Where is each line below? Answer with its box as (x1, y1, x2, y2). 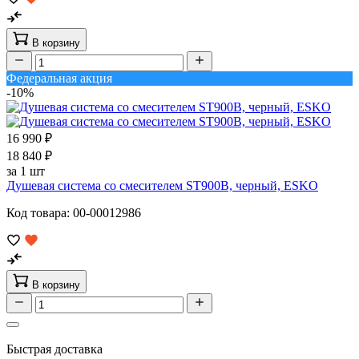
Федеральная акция (6, 71, 112, 86)
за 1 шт (6, 164, 45, 179)
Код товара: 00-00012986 (6, 206, 141, 220)
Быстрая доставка (6, 342, 103, 357)
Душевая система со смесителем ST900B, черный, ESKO (6, 179, 318, 193)
